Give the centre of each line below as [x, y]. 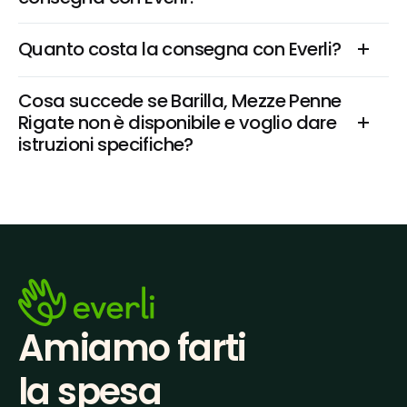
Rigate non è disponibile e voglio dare [178, 123]
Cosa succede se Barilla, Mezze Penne [180, 101]
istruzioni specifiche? [106, 144]
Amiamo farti [132, 348]
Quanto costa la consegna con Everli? [180, 49]
